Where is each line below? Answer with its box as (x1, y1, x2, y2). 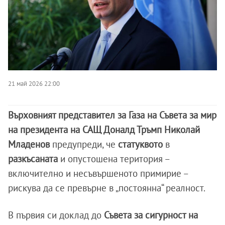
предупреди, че (52, 138, 118, 150)
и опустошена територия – (58, 152, 170, 165)
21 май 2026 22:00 (8, 79, 60, 87)
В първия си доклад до (8, 208, 101, 221)
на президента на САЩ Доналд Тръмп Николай (8, 123, 200, 136)
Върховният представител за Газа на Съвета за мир (8, 108, 216, 121)
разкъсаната (8, 152, 58, 165)
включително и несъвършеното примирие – (8, 167, 188, 179)
